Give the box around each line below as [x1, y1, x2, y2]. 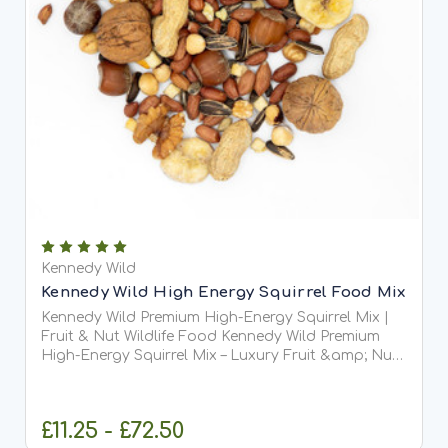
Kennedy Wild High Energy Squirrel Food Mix [41, 284, 406, 302]
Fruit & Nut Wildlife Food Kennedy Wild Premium [41, 329, 221, 345]
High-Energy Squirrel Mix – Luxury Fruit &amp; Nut [41, 348, 398, 364]
